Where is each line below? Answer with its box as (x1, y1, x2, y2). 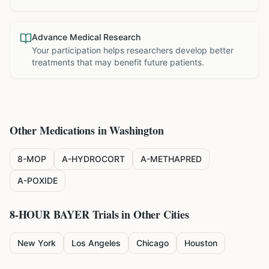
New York (17, 238, 56, 248)
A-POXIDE (17, 175, 58, 186)
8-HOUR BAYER (10, 207, 89, 222)
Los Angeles (71, 238, 121, 248)
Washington (109, 122, 164, 138)
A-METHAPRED (141, 154, 202, 164)
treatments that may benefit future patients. (32, 57, 204, 67)
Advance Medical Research (32, 32, 141, 42)
